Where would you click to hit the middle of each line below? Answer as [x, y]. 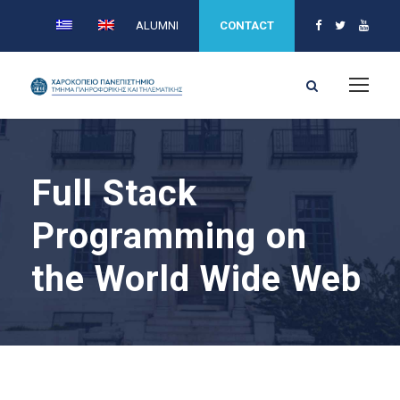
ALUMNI [157, 25]
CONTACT [247, 25]
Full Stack [114, 193]
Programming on [169, 236]
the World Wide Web [196, 279]
